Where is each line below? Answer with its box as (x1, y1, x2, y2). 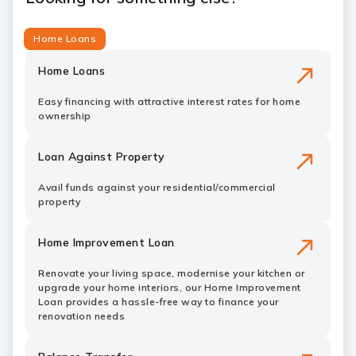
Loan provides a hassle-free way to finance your (38, 296, 279, 308)
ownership (38, 110, 91, 122)
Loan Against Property (38, 149, 165, 164)
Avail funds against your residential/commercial (38, 181, 276, 193)
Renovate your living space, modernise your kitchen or (38, 267, 305, 279)
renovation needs (38, 310, 125, 322)
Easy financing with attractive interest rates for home (38, 95, 300, 107)
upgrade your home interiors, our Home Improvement (38, 281, 301, 293)
